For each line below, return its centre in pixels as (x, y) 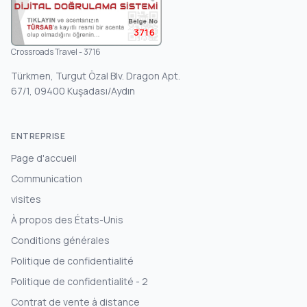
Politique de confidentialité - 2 (79, 281)
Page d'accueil (44, 158)
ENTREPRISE (38, 136)
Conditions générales (60, 240)
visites (26, 199)
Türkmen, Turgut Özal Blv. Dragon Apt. (96, 75)
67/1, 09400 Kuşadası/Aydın (73, 90)
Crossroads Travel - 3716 (56, 51)
